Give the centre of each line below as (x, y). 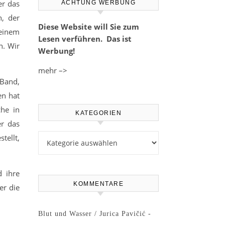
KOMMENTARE (98, 184)
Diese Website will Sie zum (89, 27)
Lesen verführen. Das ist (85, 39)
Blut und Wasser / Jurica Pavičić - (95, 214)
